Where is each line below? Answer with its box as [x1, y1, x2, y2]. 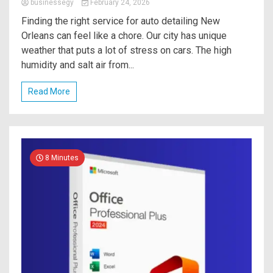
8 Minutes [43, 154, 79, 163]
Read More [28, 87, 70, 97]
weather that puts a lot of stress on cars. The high [21, 44, 232, 57]
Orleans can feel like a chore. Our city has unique [21, 30, 227, 42]
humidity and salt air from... [21, 59, 134, 71]
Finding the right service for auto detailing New [21, 15, 220, 27]
